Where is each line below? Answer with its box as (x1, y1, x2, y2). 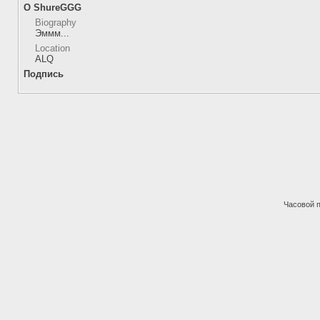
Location (35, 43, 70, 54)
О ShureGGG (24, 2, 81, 13)
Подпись (24, 69, 64, 79)
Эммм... (35, 28, 69, 39)
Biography (35, 17, 76, 28)
